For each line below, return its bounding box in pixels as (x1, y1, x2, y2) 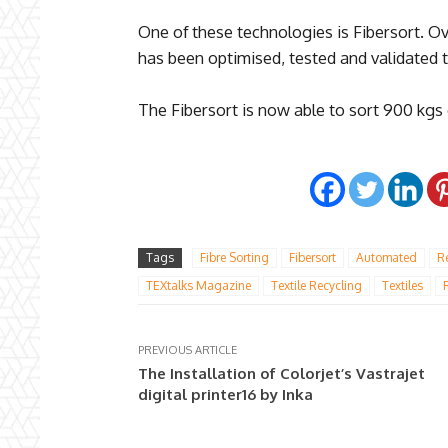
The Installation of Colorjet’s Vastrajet (138, 364, 425, 384)
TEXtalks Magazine (146, 278, 251, 294)
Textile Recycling (271, 278, 362, 294)
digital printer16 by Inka (138, 385, 313, 405)
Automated (356, 250, 417, 266)
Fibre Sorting (200, 250, 269, 266)
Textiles (382, 278, 423, 294)
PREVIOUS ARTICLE (138, 343, 237, 358)
